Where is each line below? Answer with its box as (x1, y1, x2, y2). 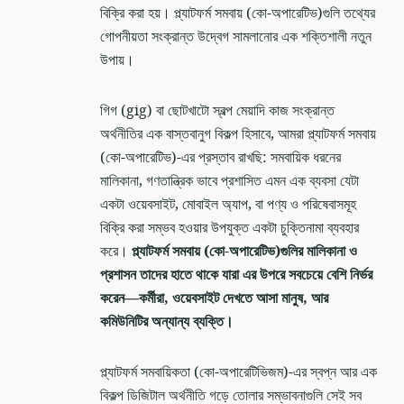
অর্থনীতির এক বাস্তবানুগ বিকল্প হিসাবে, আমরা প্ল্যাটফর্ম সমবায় (100, 123, 376, 145)
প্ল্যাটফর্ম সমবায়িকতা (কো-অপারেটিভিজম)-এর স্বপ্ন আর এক (100, 361, 377, 383)
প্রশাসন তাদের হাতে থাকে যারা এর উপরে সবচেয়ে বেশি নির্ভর (100, 263, 372, 286)
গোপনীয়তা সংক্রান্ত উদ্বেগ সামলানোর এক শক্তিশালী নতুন (100, 25, 372, 48)
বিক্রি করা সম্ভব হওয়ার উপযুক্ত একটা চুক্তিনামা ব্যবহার (100, 216, 359, 239)
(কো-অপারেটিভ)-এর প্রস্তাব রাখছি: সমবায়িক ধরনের (100, 146, 341, 169)
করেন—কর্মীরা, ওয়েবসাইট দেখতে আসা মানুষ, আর (100, 287, 328, 309)
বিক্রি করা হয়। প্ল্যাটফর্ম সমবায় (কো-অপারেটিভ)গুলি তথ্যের (100, 2, 375, 24)
